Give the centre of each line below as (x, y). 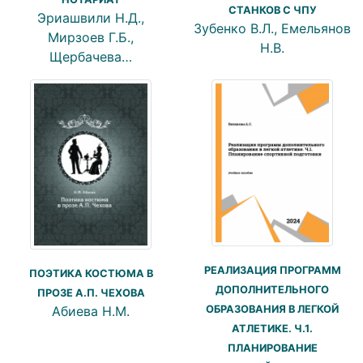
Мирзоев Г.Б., (91, 37)
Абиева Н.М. (91, 311)
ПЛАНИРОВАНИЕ (272, 348)
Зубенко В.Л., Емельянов (272, 29)
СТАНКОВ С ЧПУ (272, 11)
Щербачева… (91, 56)
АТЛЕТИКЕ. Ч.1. (272, 328)
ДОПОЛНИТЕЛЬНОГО (272, 289)
